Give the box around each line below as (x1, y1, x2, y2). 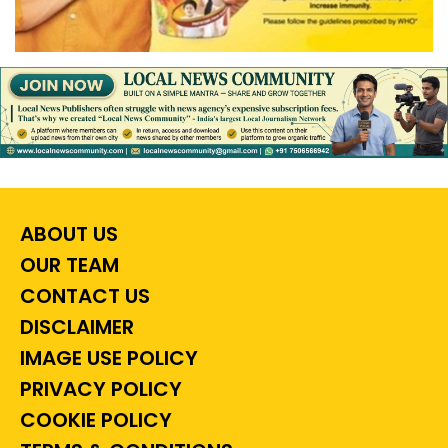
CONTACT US (15, 282, 150, 311)
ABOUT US (15, 220, 118, 249)
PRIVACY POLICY (15, 375, 182, 404)
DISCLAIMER (15, 313, 134, 342)
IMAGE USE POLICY (15, 344, 198, 373)
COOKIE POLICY (15, 406, 172, 435)
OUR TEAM (15, 251, 119, 280)
